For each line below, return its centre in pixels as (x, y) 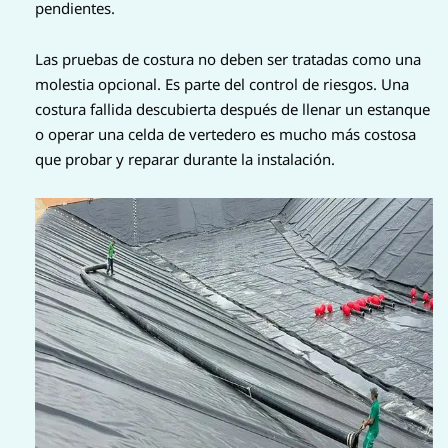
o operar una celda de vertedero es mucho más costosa (225, 133)
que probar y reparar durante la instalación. (185, 158)
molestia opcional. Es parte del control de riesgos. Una (222, 83)
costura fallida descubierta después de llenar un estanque (232, 108)
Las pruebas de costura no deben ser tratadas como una (228, 58)
